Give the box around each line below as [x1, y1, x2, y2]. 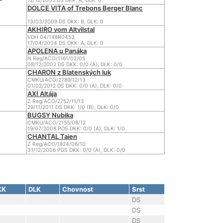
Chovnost [62, 185, 93, 193]
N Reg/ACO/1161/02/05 [27, 55, 85, 62]
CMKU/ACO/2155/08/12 [27, 119, 86, 126]
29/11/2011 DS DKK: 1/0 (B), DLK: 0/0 [27, 104, 119, 111]
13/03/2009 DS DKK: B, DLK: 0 [27, 18, 104, 25]
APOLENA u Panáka [27, 47, 87, 55]
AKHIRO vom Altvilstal [27, 25, 95, 33]
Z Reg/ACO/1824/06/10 [27, 141, 86, 147]
